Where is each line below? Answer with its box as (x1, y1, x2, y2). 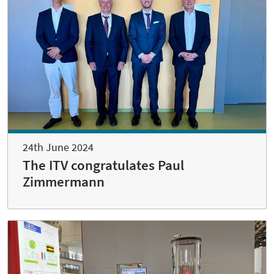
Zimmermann (23, 172, 105, 190)
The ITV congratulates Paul (23, 156, 184, 174)
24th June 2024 (23, 139, 94, 154)
